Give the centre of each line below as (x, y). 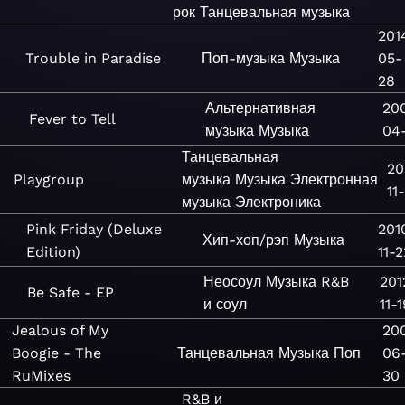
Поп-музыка (243, 58)
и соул (226, 304)
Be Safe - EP (71, 292)
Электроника (278, 202)
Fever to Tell (72, 119)
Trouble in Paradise (93, 58)
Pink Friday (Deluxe (94, 229)
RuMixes (41, 376)
